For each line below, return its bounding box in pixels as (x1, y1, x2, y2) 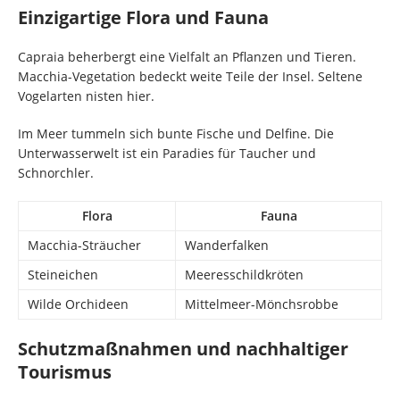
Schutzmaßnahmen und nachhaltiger (18, 336, 348, 361)
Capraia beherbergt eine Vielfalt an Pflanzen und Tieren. (18, 47, 356, 65)
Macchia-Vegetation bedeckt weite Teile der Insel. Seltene (18, 67, 362, 85)
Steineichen (28, 265, 98, 283)
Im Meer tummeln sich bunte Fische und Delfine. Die (18, 124, 334, 142)
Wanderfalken (185, 236, 269, 254)
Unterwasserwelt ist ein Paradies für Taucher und (18, 144, 316, 162)
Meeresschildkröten (185, 265, 304, 283)
